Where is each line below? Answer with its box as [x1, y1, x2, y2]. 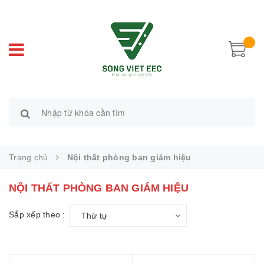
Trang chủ [9, 152, 48, 162]
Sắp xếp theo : [9, 209, 65, 219]
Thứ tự [81, 210, 107, 220]
